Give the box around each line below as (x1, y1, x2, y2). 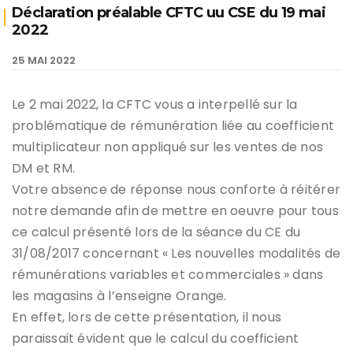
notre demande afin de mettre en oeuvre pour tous (12, 202, 339, 221)
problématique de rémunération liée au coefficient (12, 117, 335, 136)
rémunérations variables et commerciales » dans (12, 266, 324, 284)
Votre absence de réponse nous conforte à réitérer (12, 180, 341, 199)
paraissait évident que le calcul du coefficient (12, 329, 299, 348)
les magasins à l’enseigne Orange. (12, 287, 227, 306)
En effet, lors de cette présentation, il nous (12, 308, 282, 327)
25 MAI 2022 (12, 53, 76, 69)
